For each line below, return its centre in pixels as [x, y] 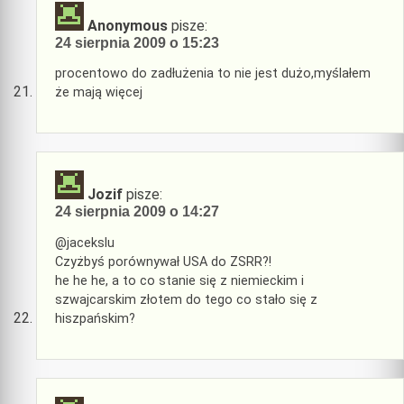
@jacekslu [85, 243]
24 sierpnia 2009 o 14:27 [137, 212]
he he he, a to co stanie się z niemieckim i [179, 280]
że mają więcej [99, 92]
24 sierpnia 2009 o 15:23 [137, 42]
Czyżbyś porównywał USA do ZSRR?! [163, 262]
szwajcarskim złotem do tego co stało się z [186, 299]
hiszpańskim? [95, 318]
